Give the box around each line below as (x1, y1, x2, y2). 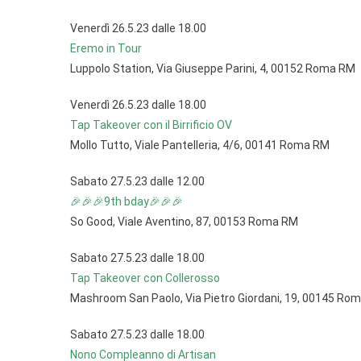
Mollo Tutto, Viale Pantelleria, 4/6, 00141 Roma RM (70, 139, 330, 151)
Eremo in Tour (70, 42, 142, 55)
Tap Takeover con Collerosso (70, 272, 220, 284)
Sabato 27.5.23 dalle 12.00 (70, 175, 205, 188)
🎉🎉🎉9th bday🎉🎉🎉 (70, 195, 183, 208)
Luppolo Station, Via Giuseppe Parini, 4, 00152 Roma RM (70, 62, 355, 75)
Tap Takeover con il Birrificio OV (70, 118, 232, 131)
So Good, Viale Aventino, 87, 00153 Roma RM (70, 215, 298, 228)
